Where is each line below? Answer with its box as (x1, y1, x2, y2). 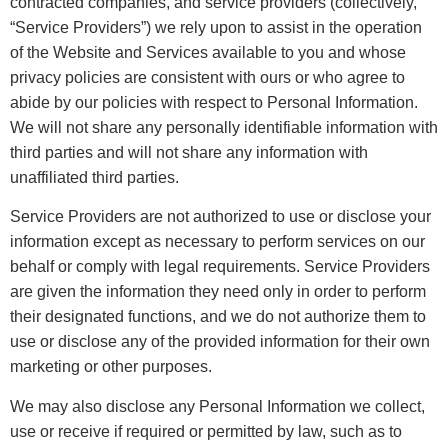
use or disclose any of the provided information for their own (10, 333, 430, 351)
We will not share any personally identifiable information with (10, 118, 438, 136)
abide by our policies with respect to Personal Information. (10, 93, 418, 111)
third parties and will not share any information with (10, 143, 368, 161)
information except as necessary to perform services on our (10, 233, 425, 251)
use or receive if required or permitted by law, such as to (10, 422, 402, 440)
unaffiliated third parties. (10, 168, 179, 186)
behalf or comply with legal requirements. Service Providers (10, 258, 430, 276)
